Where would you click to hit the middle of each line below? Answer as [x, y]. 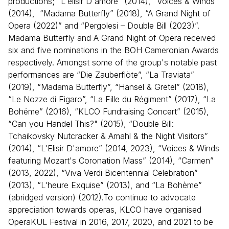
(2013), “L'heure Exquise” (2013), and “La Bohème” [105, 185]
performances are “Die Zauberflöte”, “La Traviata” [101, 74]
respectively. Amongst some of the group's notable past [112, 62]
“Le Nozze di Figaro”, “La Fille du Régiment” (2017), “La [112, 99]
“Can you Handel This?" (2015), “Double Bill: [91, 123]
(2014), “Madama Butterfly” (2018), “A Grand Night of [109, 13]
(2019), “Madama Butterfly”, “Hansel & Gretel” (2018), [109, 87]
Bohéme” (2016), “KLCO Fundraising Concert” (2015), [109, 111]
